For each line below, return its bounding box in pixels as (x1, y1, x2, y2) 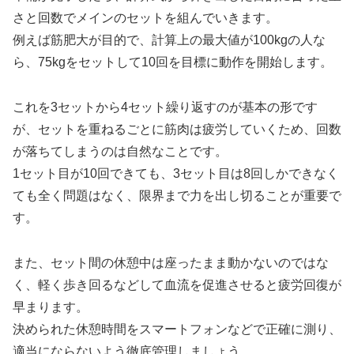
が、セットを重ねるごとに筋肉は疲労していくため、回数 (13, 122, 341, 136)
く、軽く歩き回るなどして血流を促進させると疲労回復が (13, 277, 341, 292)
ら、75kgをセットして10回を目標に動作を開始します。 (13, 55, 333, 69)
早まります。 (13, 299, 88, 314)
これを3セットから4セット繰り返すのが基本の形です (13, 100, 318, 114)
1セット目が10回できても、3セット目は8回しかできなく (13, 166, 339, 180)
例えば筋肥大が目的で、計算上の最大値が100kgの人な (13, 32, 326, 47)
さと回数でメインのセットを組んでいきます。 (13, 10, 278, 24)
